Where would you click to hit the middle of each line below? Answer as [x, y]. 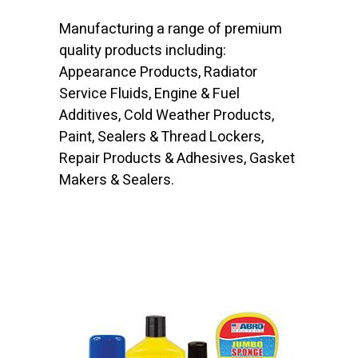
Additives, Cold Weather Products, [167, 115]
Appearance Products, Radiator [158, 72]
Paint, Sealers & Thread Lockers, [161, 137]
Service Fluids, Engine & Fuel [149, 94]
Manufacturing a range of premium [171, 29]
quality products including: [143, 51]
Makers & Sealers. [117, 180]
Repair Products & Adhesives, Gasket [177, 159]
